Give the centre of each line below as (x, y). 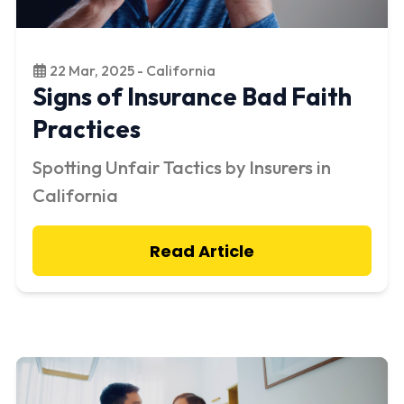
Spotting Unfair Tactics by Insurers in (182, 168)
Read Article (202, 251)
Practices (87, 129)
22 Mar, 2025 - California (131, 71)
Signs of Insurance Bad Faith (192, 97)
